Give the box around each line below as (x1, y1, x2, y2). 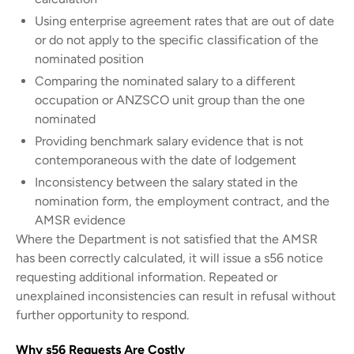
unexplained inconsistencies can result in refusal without (16, 288, 336, 303)
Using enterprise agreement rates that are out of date (35, 13, 334, 28)
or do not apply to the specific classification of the (35, 32, 318, 47)
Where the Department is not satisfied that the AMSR (16, 231, 318, 247)
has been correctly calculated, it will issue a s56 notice (16, 250, 323, 265)
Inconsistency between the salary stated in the (35, 174, 298, 190)
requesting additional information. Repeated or (16, 269, 277, 284)
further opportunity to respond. (16, 307, 189, 322)
